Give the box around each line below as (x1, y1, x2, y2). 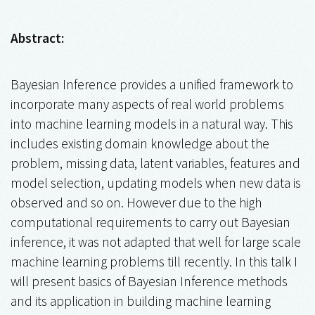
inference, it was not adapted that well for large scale (11, 233, 301, 250)
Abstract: (11, 29, 64, 46)
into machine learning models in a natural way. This (11, 115, 293, 132)
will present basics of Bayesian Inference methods (11, 272, 288, 290)
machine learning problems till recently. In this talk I (11, 252, 297, 270)
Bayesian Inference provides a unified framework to (11, 75, 293, 93)
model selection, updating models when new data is (11, 174, 301, 191)
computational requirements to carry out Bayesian (11, 213, 290, 231)
